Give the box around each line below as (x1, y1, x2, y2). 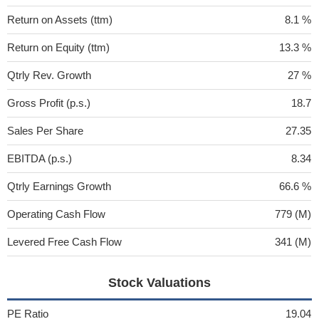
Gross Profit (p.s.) (7, 97, 90, 109)
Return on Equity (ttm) (7, 41, 110, 53)
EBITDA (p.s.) (7, 152, 72, 164)
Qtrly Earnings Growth (7, 180, 111, 192)
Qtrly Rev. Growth (7, 69, 91, 81)
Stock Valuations (108, 276, 211, 290)
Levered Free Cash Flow (7, 236, 122, 248)
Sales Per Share (7, 125, 83, 137)
